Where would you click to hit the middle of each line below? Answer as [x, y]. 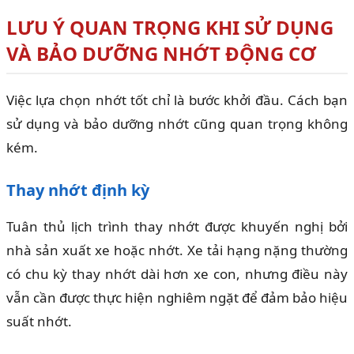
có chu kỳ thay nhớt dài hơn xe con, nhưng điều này [177, 274]
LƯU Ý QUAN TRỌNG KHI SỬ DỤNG [170, 28]
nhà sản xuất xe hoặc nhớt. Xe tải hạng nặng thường [177, 250]
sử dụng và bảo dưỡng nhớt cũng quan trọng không [177, 124]
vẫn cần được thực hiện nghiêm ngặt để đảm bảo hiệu [177, 298]
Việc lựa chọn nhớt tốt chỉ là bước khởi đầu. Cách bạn [177, 100]
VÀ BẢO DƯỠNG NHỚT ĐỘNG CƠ [161, 54]
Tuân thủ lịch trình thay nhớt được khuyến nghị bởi [177, 227]
